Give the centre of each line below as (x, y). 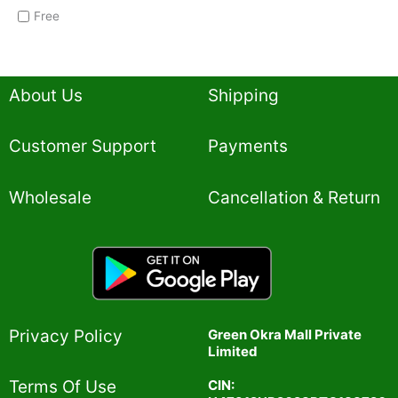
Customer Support (83, 147)
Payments (248, 147)
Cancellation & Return (294, 197)
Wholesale (50, 197)
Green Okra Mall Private (285, 334)
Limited (233, 351)
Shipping (243, 95)
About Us (46, 95)
